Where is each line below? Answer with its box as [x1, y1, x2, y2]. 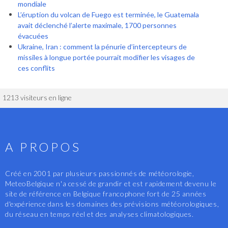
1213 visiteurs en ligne [3, 93, 72, 102]
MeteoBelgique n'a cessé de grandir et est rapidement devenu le [5, 179, 217, 188]
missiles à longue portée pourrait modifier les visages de [18, 53, 195, 62]
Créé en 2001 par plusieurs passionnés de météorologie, [5, 169, 194, 178]
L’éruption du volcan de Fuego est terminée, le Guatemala [18, 10, 199, 19]
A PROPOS [5, 139, 81, 155]
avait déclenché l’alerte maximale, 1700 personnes [18, 21, 177, 30]
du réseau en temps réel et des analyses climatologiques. [5, 210, 194, 219]
